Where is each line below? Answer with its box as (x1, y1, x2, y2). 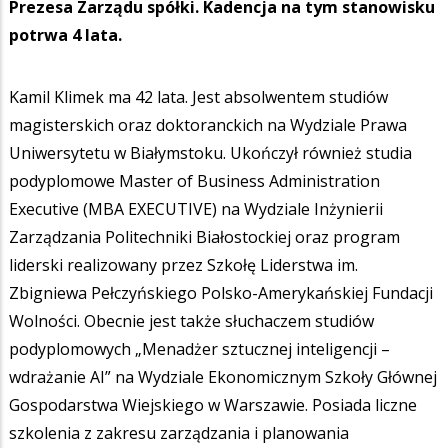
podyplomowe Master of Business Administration (9, 170, 380, 193)
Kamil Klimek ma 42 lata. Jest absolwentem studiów (9, 86, 388, 109)
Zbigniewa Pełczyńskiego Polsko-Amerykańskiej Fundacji (9, 282, 433, 305)
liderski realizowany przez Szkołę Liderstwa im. (9, 254, 358, 277)
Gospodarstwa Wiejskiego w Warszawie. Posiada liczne (9, 394, 417, 417)
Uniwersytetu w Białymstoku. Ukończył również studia (9, 142, 412, 165)
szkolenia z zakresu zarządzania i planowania (9, 422, 349, 445)
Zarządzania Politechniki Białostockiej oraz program (9, 226, 400, 249)
